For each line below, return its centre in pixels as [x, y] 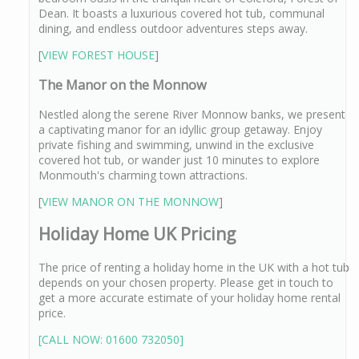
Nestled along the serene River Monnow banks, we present [192, 115]
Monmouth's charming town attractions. [143, 175]
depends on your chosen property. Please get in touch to [186, 282]
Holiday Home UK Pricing [137, 234]
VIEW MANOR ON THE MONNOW [130, 202]
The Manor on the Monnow [123, 85]
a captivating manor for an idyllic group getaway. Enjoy [180, 130]
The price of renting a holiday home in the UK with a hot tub [194, 267]
